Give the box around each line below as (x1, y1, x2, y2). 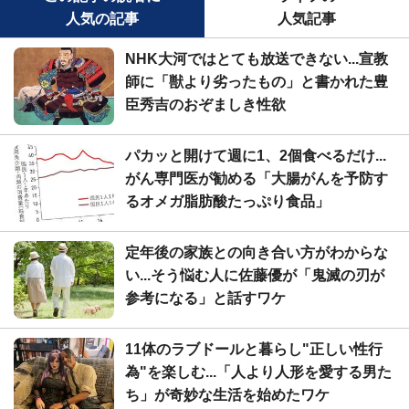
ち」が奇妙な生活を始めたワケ (125, 386, 330, 403)
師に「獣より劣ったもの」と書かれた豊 (125, 73, 388, 89)
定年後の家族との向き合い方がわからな (125, 244, 388, 260)
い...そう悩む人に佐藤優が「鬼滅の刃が (125, 267, 384, 283)
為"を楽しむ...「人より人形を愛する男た (125, 363, 392, 380)
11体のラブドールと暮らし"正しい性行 (125, 341, 383, 357)
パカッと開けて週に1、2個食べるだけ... (125, 147, 386, 163)
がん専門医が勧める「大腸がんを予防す (125, 170, 388, 186)
